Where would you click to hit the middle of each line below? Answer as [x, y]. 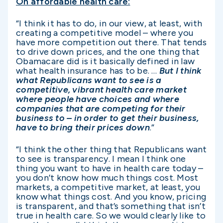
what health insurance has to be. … [88, 71]
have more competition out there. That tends [111, 43]
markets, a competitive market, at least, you [108, 187]
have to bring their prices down [83, 128]
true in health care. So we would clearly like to [111, 216]
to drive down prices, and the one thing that [108, 52]
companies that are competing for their [101, 109]
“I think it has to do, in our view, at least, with [109, 24]
